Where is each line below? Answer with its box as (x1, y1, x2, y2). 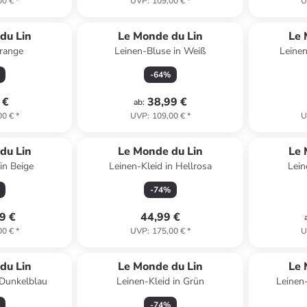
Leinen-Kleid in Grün (116, 275, 204, 288)
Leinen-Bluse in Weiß (114, 45, 206, 58)
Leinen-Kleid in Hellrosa (108, 160, 212, 173)
